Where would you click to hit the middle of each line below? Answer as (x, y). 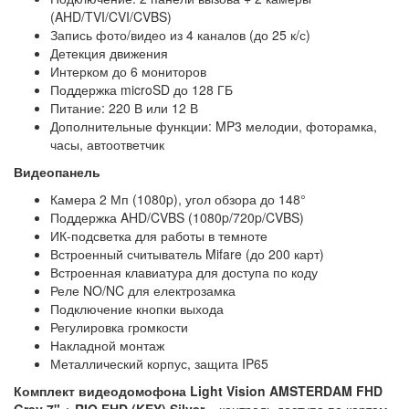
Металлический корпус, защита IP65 (161, 363)
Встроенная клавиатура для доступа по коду (186, 272)
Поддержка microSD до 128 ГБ (143, 89)
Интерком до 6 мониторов (130, 71)
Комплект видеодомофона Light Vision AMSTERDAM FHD (198, 390)
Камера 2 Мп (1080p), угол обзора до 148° (180, 199)
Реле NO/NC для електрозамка (145, 290)
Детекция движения (111, 52)
